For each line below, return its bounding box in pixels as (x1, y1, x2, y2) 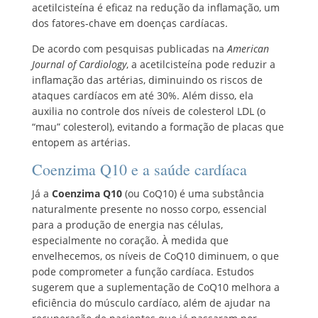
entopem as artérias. (31, 135, 131, 149)
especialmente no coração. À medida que (31, 233, 229, 247)
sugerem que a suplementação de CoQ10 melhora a (31, 280, 280, 294)
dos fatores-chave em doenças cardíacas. (31, 16, 228, 30)
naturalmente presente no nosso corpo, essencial (31, 202, 267, 216)
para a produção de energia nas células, (31, 217, 223, 231)
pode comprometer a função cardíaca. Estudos (31, 264, 254, 278)
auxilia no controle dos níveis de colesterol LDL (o (31, 104, 265, 118)
